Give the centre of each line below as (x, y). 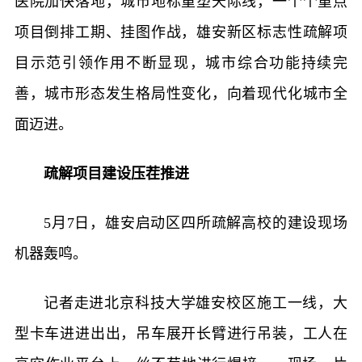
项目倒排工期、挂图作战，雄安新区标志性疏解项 (181, 32)
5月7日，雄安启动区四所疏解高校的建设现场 (196, 223)
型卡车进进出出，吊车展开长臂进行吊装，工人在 (181, 333)
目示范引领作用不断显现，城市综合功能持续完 (181, 63)
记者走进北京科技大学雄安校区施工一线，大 (196, 303)
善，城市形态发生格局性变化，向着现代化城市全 (181, 93)
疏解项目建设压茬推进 (116, 173)
